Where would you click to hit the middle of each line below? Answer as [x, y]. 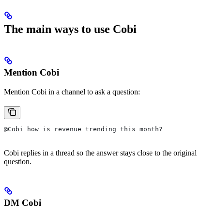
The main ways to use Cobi [70, 29]
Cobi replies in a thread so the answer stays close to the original [100, 153]
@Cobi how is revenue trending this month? [83, 129]
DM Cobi [23, 203]
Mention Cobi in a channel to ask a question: [72, 92]
